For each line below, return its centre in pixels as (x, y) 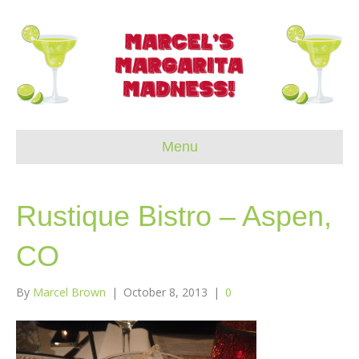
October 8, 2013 (165, 292)
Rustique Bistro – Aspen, (174, 216)
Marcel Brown (69, 292)
